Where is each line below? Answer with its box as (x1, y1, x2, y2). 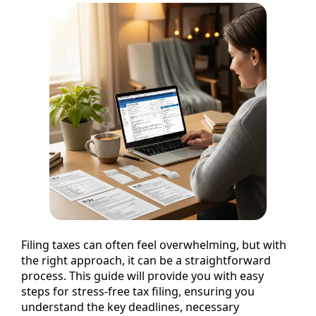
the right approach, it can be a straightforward (21, 252, 271, 268)
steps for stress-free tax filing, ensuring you (21, 283, 255, 299)
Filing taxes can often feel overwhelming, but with (21, 236, 286, 253)
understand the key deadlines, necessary (21, 298, 239, 315)
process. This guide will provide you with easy (21, 267, 264, 284)
